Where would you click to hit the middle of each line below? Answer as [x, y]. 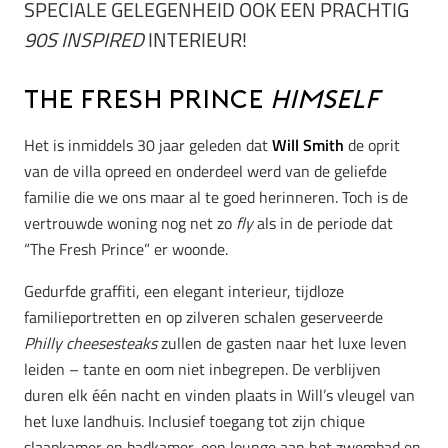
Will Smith [308, 145]
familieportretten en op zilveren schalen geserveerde [203, 317]
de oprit [372, 145]
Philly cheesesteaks [92, 343]
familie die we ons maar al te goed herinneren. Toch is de [216, 197]
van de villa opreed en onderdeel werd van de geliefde [205, 171]
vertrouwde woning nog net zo [130, 223]
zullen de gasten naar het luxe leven [284, 343]
